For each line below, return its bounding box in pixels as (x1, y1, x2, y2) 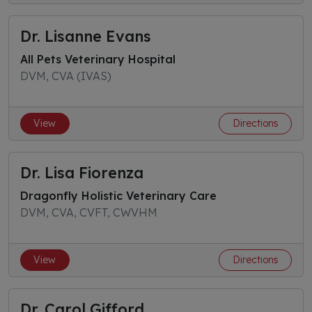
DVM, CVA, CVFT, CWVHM (20, 205, 157, 219)
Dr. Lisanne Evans (20, 26, 151, 45)
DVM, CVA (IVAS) (20, 69, 111, 83)
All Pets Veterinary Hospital (20, 52, 175, 66)
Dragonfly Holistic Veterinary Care (20, 189, 217, 203)
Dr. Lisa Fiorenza (20, 163, 143, 182)
